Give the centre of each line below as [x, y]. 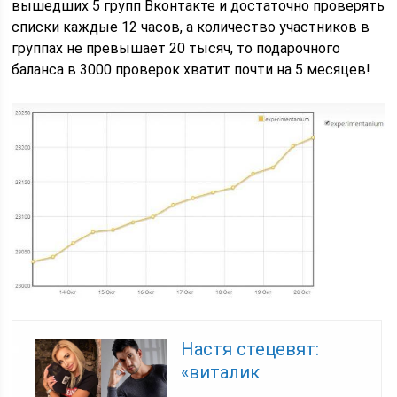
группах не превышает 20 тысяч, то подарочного [176, 48]
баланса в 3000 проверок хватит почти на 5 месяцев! [191, 69]
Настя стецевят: [250, 349]
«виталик [221, 372]
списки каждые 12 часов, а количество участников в [191, 27]
